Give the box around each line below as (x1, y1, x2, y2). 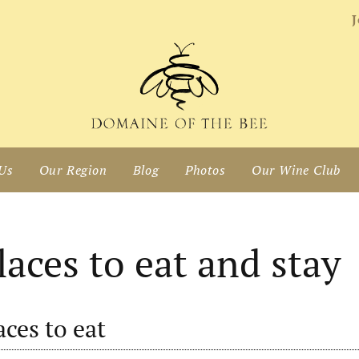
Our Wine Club (251, 160, 341, 179)
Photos (184, 160, 226, 179)
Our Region (38, 160, 107, 179)
